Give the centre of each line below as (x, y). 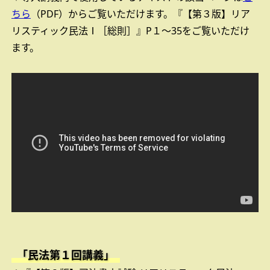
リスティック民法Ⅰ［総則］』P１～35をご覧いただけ (130, 30)
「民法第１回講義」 (66, 255)
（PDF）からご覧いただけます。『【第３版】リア (140, 14)
